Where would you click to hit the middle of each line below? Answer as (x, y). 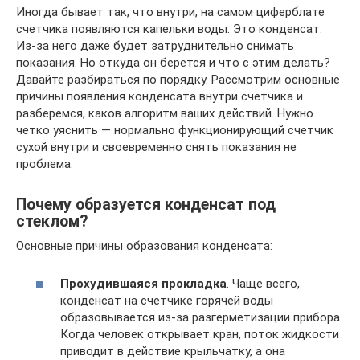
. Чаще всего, (263, 283)
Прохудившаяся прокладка (143, 283)
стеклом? (52, 222)
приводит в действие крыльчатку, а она (173, 351)
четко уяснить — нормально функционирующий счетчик (175, 130)
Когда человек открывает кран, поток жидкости (200, 334)
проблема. (45, 164)
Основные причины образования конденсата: (144, 246)
